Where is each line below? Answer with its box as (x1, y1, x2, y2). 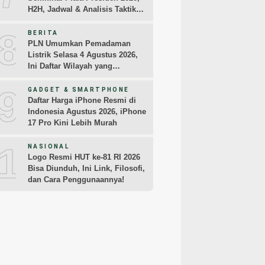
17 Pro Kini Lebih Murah (28, 118, 117, 128)
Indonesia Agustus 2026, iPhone (28, 107, 146, 117)
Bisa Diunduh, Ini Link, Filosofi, (28, 164, 145, 173)
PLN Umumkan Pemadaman (28, 39, 131, 49)
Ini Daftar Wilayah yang (28, 62, 112, 71)
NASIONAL (28, 143, 70, 150)
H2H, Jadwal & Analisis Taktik (28, 5, 136, 14)
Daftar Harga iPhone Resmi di (28, 96, 136, 105)
